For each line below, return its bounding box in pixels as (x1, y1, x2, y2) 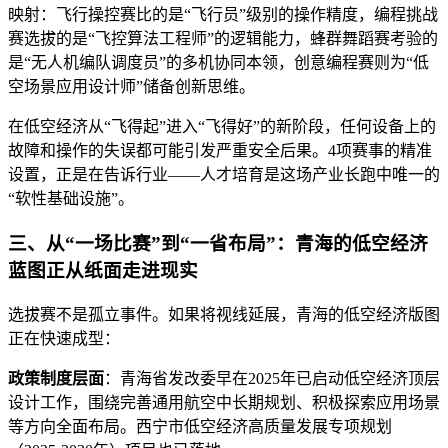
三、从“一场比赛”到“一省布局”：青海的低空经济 (8, 232, 428, 254)
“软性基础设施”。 (8, 190, 134, 208)
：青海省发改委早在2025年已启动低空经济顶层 (104, 369, 440, 387)
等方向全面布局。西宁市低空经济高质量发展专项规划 (8, 417, 392, 435)
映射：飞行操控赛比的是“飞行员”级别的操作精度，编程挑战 (8, 6, 438, 24)
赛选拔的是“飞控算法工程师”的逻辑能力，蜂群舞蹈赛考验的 (8, 30, 438, 48)
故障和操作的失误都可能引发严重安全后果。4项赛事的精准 (8, 142, 432, 160)
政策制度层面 (8, 369, 104, 387)
